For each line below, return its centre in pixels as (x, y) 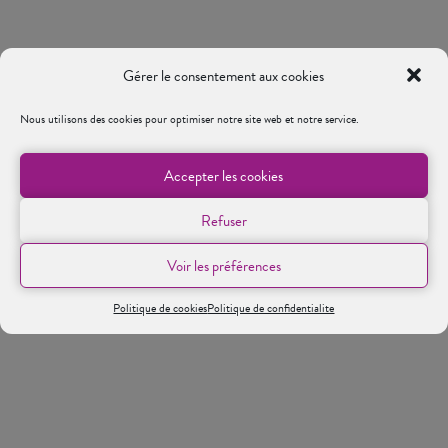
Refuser (223, 220)
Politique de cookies (160, 308)
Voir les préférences (223, 265)
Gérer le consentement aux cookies (224, 76)
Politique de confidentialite (271, 308)
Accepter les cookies (224, 175)
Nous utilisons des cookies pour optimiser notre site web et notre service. (189, 119)
